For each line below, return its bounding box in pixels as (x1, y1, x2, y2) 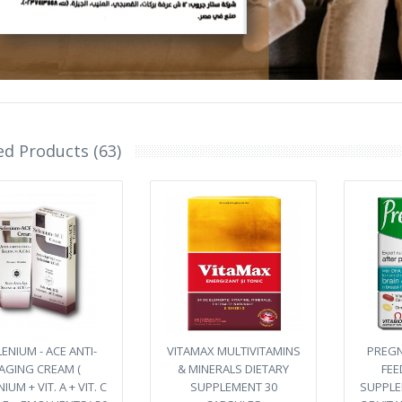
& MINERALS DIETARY (178, 361, 289, 377)
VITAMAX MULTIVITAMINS (166, 343, 301, 359)
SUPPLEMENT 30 (189, 379, 277, 395)
